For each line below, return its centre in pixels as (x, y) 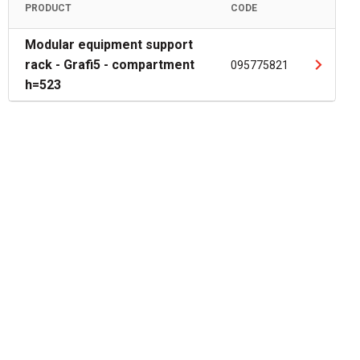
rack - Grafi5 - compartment (110, 65)
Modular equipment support (109, 45)
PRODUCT (48, 8)
